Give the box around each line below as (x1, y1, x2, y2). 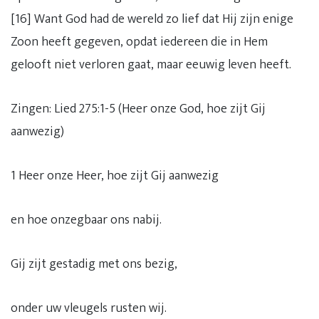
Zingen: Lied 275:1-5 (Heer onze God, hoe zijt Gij (11, 98, 266, 120)
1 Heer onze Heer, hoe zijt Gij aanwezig (11, 165, 219, 187)
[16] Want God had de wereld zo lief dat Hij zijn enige (11, 9, 293, 30)
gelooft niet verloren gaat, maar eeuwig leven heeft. (11, 54, 291, 75)
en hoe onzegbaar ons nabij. (11, 209, 162, 231)
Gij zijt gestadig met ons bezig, (11, 253, 177, 275)
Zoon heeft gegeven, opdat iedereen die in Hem (11, 31, 268, 53)
